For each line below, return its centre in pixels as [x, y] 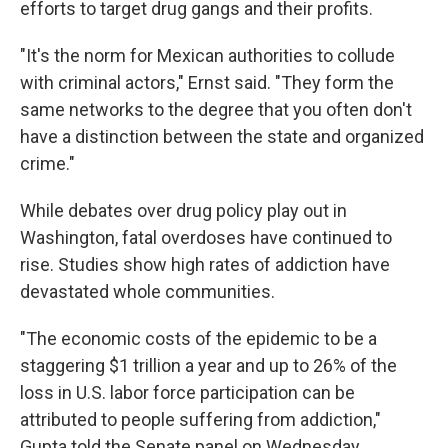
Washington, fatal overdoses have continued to [206, 238]
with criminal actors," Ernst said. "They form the [207, 83]
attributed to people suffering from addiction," [200, 420]
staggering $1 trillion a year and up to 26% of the [208, 366]
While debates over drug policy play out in [183, 211]
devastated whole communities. [147, 292]
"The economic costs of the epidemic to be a [198, 339]
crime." [47, 164]
